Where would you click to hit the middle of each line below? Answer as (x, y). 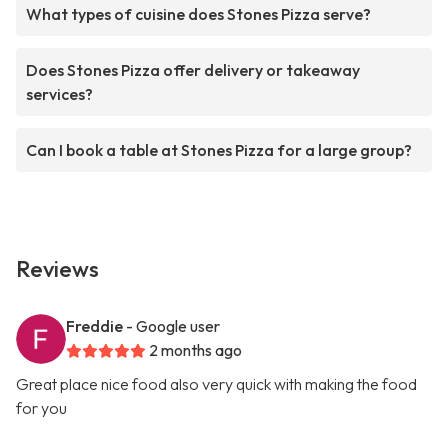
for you (41, 408)
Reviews (57, 269)
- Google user (173, 326)
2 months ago (195, 350)
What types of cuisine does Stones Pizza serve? (198, 14)
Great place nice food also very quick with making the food (216, 384)
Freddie (94, 326)
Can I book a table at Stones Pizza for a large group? (219, 150)
